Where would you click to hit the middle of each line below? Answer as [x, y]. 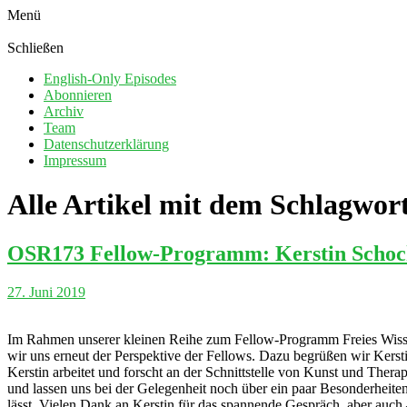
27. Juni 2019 [46, 292]
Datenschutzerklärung [106, 144]
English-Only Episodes [110, 79]
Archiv [64, 111]
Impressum [75, 160]
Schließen [35, 48]
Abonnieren [78, 95]
